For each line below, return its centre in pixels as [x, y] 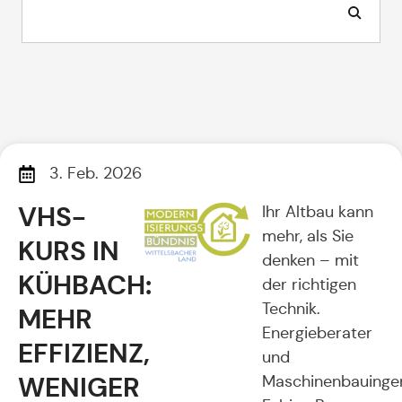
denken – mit [310, 260]
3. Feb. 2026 [96, 173]
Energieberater [317, 333]
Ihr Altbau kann [318, 212]
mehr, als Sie [308, 236]
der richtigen [309, 284]
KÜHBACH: [85, 285]
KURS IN [69, 251]
